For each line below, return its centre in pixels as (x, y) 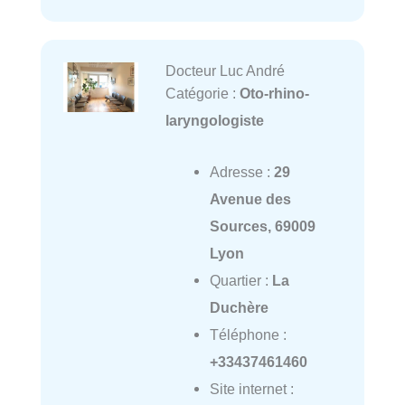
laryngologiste (214, 121)
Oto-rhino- (274, 94)
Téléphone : (248, 334)
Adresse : (241, 171)
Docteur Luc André (225, 71)
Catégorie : (202, 94)
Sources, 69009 (262, 226)
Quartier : (240, 280)
